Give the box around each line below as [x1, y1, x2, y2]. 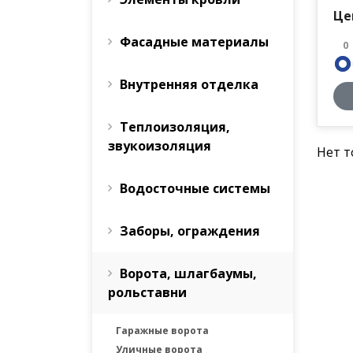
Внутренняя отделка [120, 76, 258, 93]
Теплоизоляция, [120, 118, 230, 136]
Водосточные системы [120, 180, 270, 197]
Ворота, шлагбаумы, [120, 265, 257, 282]
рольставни [108, 284, 187, 301]
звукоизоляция [108, 137, 211, 154]
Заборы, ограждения [120, 222, 260, 240]
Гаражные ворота [116, 324, 209, 337]
